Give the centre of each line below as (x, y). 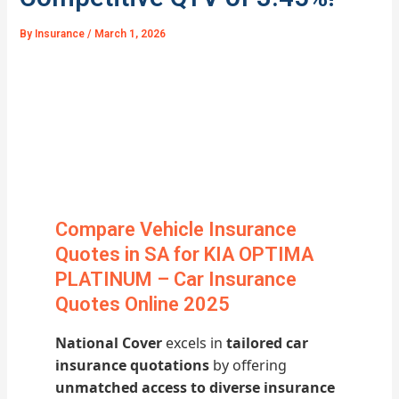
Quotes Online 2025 (143, 305)
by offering (248, 365)
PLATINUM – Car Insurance (176, 280)
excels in (195, 342)
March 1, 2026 (130, 33)
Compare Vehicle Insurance (176, 230)
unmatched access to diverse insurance (195, 387)
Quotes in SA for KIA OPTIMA (185, 255)
